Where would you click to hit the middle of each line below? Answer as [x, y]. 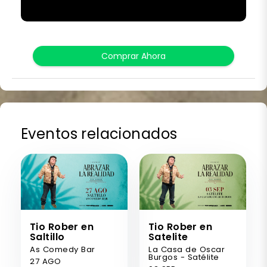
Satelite [168, 237]
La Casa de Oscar [187, 250]
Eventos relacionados [99, 134]
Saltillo [47, 237]
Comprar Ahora [133, 56]
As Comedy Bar [63, 250]
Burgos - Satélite [184, 257]
